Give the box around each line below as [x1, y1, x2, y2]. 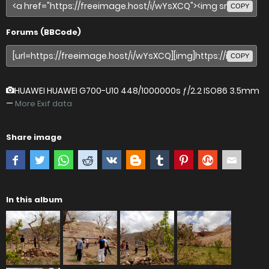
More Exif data [15, 98, 72, 109]
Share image [6, 131, 62, 143]
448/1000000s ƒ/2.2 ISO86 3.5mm [121, 85, 259, 97]
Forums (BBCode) [6, 26, 81, 38]
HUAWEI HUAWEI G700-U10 [47, 85, 121, 97]
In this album [6, 194, 62, 205]
